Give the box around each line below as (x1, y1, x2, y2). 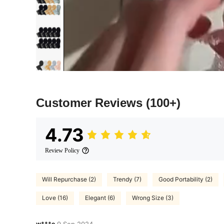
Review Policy (45, 146, 79, 154)
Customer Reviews (36, 95, 146, 109)
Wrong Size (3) (132, 194, 173, 202)
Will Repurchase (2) (42, 175, 96, 183)
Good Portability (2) (158, 175, 212, 183)
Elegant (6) (85, 194, 115, 202)
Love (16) (42, 194, 68, 202)
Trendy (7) (113, 175, 141, 183)
